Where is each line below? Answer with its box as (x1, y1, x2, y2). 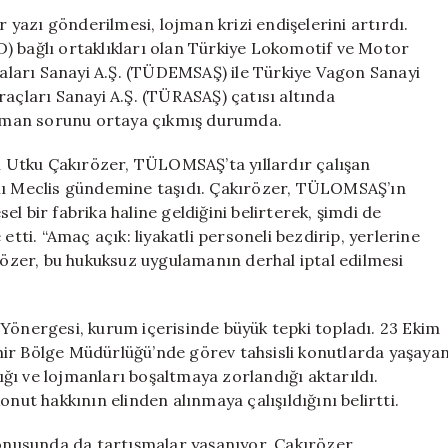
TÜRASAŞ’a (342, 53, 420, 71)
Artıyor (342, 95, 393, 113)
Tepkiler (342, 74, 401, 92)
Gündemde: (342, 32, 418, 50)
